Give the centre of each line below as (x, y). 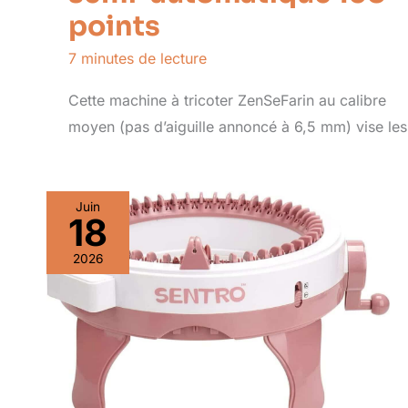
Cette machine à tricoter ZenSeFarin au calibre (227, 100)
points (114, 27)
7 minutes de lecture (138, 59)
